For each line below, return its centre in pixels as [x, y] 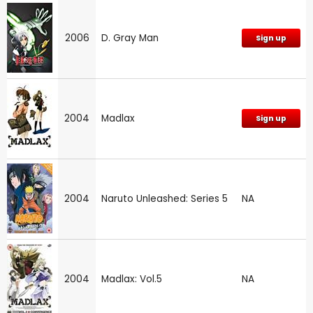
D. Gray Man [130, 38]
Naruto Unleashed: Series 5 [165, 198]
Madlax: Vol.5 [132, 279]
